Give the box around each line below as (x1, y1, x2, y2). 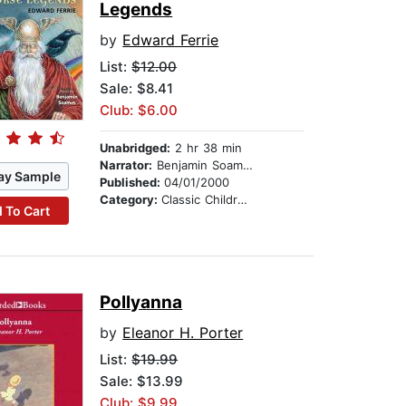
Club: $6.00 (100, 101, 179, 120)
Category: (100, 192, 162, 208)
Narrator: (100, 158, 153, 173)
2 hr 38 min (170, 140, 243, 156)
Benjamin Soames (152, 158, 244, 173)
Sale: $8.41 (100, 80, 174, 98)
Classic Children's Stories (161, 192, 238, 208)
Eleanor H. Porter (122, 324, 244, 343)
